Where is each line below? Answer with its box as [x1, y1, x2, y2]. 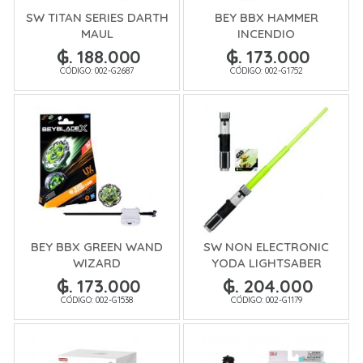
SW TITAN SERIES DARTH [25, 10, 169, 26]
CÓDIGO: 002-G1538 [61, 293, 133, 305]
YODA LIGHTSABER [211, 254, 322, 271]
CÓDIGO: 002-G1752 [229, 65, 303, 77]
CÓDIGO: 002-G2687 [60, 65, 134, 77]
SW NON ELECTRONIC [203, 238, 329, 254]
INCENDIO [237, 26, 295, 42]
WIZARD [73, 254, 121, 271]
